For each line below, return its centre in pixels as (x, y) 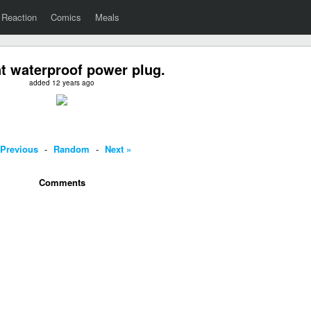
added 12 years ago (62, 83)
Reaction (19, 17)
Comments (62, 182)
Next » (118, 149)
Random (72, 149)
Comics (66, 17)
